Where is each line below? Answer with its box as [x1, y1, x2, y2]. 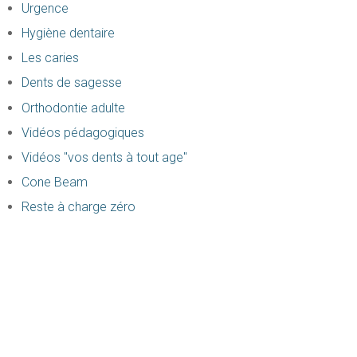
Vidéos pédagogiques [21, 124, 144, 140]
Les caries [21, 50, 79, 66]
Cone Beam [21, 175, 88, 190]
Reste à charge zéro [21, 199, 135, 215]
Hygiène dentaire [21, 25, 115, 41]
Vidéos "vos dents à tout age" [21, 150, 187, 166]
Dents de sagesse [21, 75, 122, 91]
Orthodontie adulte [21, 100, 125, 116]
